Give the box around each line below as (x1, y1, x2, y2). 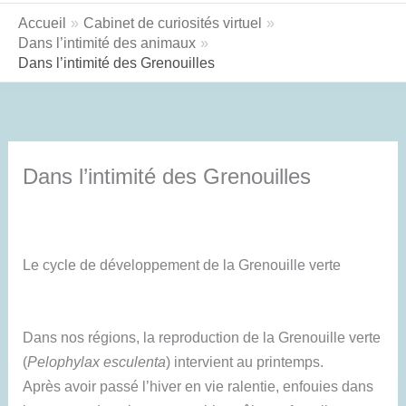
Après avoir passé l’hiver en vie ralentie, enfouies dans (23, 377, 374, 394)
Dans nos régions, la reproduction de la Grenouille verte (23, 328, 382, 345)
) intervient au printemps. (166, 353, 324, 370)
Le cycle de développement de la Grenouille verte (23, 256, 342, 273)
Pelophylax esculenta (27, 353, 167, 370)
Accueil (18, 14, 66, 31)
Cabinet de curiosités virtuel (82, 14, 262, 31)
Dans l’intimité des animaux (18, 34, 196, 51)
